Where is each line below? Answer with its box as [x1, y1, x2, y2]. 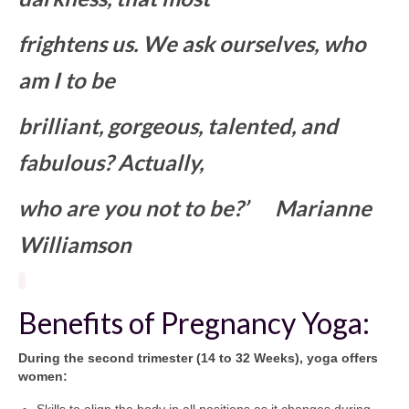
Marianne [275, 194, 372, 222]
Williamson [18, 231, 131, 258]
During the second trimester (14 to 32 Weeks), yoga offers [18, 350, 378, 365]
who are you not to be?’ [18, 194, 275, 222]
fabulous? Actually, [18, 149, 204, 176]
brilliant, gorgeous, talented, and [18, 112, 338, 140]
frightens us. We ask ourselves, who [18, 30, 366, 58]
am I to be [18, 67, 115, 94]
